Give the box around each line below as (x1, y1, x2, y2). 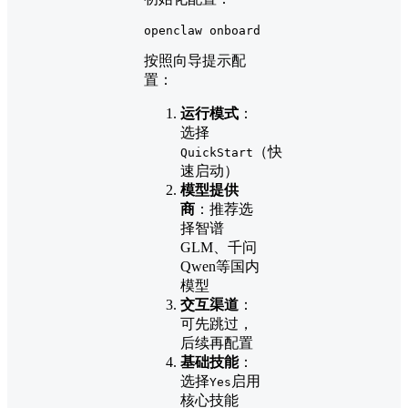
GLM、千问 (180, 240, 257, 256)
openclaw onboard (144, 24, 260, 38)
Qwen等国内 (180, 259, 260, 275)
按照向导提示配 (144, 53, 246, 69)
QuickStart (180, 146, 253, 160)
